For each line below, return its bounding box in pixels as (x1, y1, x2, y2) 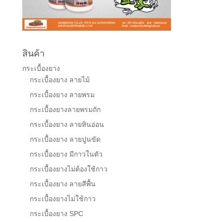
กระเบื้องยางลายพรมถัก (29, 106, 101, 113)
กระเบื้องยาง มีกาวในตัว (29, 150, 103, 158)
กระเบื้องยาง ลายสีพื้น (29, 180, 96, 188)
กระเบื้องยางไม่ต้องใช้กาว (29, 165, 108, 173)
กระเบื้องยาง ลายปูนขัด (29, 135, 101, 143)
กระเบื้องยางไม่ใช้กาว (29, 195, 96, 203)
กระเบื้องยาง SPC (29, 210, 83, 218)
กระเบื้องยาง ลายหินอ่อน (29, 120, 104, 128)
